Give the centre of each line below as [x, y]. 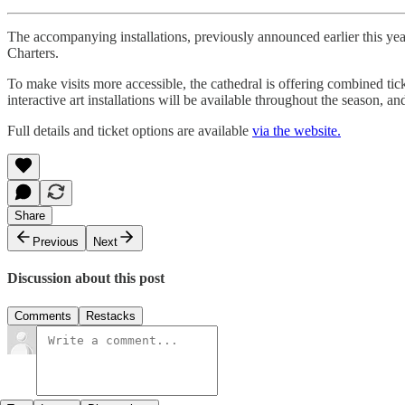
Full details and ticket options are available [130, 131]
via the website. [297, 131]
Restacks [111, 316]
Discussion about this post [86, 278]
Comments [43, 316]
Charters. [33, 53]
